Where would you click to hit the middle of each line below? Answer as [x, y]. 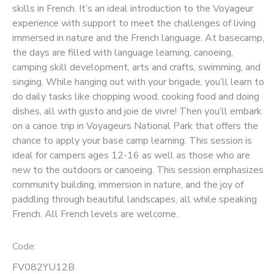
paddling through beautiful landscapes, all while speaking [135, 199]
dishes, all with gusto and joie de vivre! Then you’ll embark [137, 111]
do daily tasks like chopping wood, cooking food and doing [136, 96]
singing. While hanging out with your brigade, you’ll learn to [138, 82]
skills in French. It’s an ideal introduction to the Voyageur [133, 8]
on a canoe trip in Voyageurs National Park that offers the [135, 126]
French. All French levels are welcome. [95, 214]
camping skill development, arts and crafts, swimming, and [136, 67]
